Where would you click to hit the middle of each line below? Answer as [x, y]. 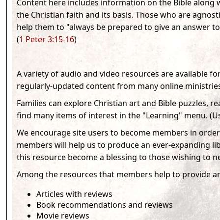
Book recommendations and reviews [105, 205]
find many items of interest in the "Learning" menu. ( [115, 116]
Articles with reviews [75, 194]
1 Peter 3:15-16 [47, 40]
